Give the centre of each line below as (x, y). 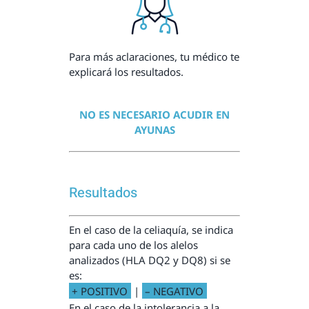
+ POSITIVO (100, 291)
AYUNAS (154, 129)
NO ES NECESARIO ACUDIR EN (154, 114)
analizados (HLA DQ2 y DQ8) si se (149, 260)
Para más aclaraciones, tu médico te (154, 56)
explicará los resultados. (126, 71)
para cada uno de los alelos (133, 245)
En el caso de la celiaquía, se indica (151, 229)
